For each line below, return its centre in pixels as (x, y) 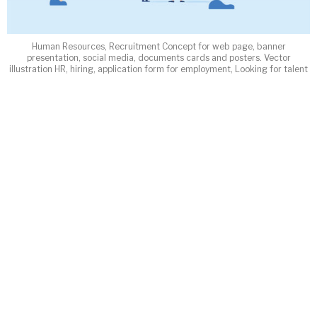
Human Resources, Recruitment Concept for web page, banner (158, 47)
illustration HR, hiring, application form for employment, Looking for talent (158, 69)
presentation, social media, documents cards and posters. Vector (158, 58)
